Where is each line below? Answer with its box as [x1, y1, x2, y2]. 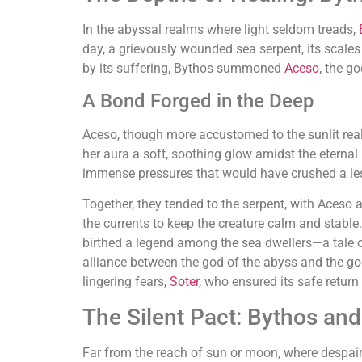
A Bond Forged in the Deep [82, 90, 314, 113]
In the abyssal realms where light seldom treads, [82, 21, 359, 37]
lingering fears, [82, 274, 170, 290]
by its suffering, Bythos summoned [82, 60, 284, 76]
